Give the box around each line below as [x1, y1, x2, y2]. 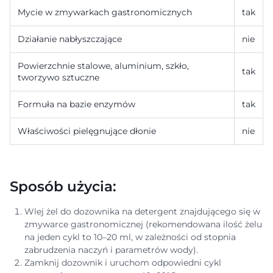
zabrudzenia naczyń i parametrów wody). [24, 244, 200, 255]
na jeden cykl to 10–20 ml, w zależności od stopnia [24, 232, 236, 243]
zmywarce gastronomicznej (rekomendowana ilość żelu [24, 219, 262, 230]
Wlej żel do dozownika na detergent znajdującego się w [24, 206, 260, 217]
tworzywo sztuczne [18, 72, 99, 83]
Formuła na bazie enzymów [18, 99, 135, 110]
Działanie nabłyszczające [18, 34, 122, 44]
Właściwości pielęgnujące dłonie [18, 126, 156, 136]
